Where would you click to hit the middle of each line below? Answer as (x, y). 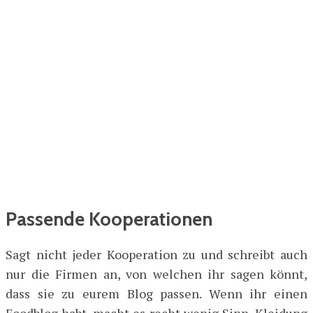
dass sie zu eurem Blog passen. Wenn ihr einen (156, 294)
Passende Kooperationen (109, 219)
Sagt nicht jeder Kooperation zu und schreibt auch (156, 255)
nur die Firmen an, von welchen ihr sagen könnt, (156, 274)
